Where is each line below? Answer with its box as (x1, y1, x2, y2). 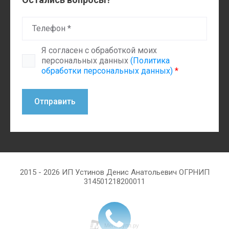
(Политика (130, 56, 170, 65)
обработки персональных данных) (41, 66, 173, 76)
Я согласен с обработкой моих (41, 45, 157, 55)
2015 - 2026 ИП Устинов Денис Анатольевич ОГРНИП (19, 168, 210, 177)
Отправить (34, 97, 76, 106)
